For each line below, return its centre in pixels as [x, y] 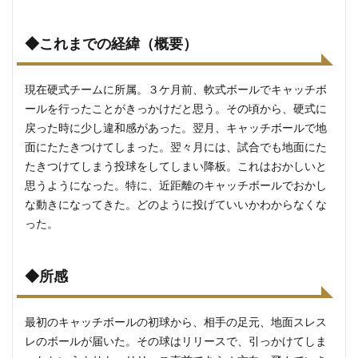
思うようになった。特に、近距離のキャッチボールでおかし [176, 185]
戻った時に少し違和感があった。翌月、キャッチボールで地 [176, 127]
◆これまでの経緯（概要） [111, 43]
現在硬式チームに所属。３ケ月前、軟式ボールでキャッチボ [176, 89]
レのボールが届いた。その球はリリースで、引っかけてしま [176, 341]
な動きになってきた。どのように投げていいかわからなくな [176, 204]
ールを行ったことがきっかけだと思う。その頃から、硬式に [176, 108]
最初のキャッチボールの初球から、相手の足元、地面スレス [176, 322]
